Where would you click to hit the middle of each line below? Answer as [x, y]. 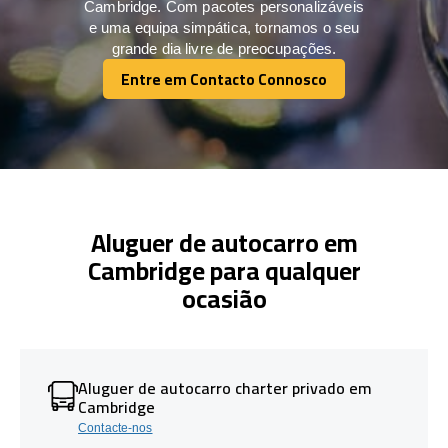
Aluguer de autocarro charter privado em [225, 387]
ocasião [224, 298]
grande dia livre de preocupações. [224, 48]
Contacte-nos [115, 427]
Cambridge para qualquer [224, 270]
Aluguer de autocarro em [224, 242]
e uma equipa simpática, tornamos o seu [224, 27]
